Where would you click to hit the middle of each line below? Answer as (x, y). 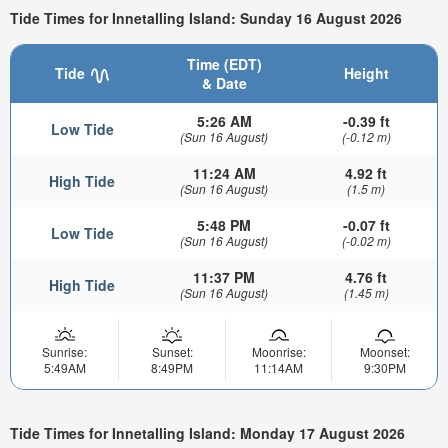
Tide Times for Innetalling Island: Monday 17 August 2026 (207, 433)
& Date (224, 83)
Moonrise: (278, 352)
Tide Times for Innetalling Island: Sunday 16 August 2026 (206, 17)
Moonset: (384, 352)
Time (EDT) (224, 64)
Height (366, 73)
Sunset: (172, 352)
